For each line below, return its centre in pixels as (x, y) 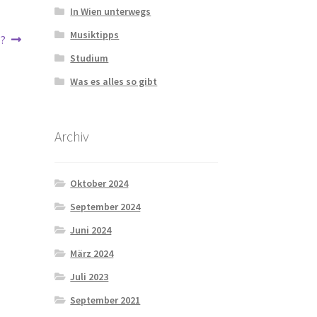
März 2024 (92, 253)
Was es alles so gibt (114, 82)
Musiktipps (95, 35)
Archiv (71, 137)
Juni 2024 (91, 230)
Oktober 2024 (99, 183)
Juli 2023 (90, 276)
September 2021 (105, 300)
